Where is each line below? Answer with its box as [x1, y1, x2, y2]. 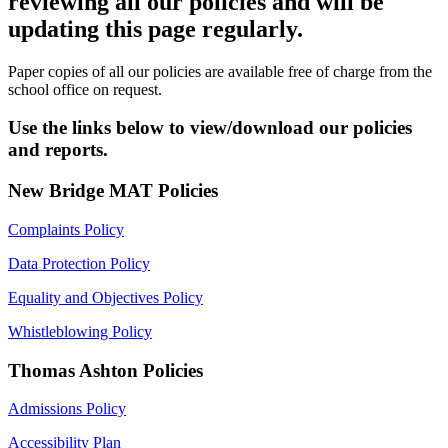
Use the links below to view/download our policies [8, 117, 412, 139]
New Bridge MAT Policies [8, 180, 223, 202]
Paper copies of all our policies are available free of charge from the [8, 62, 432, 80]
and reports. [8, 139, 108, 161]
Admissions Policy [8, 400, 126, 418]
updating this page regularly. [8, 15, 303, 42]
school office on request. [8, 80, 162, 98]
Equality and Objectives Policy [8, 288, 203, 306]
